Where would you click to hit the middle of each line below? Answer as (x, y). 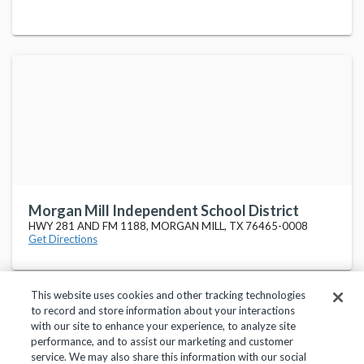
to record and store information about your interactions (163, 310)
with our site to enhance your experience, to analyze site (164, 326)
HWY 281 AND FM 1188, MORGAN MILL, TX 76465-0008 (168, 226)
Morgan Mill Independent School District (164, 210)
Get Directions (63, 239)
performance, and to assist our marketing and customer (162, 341)
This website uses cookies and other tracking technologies (169, 295)
